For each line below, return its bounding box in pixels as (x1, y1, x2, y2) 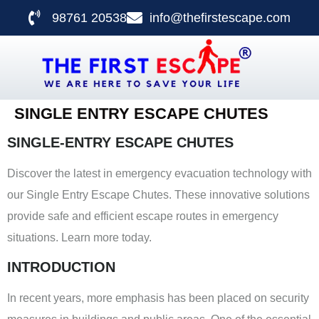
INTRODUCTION (7, 259, 115, 276)
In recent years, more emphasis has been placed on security (7, 292, 309, 305)
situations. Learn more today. (7, 231, 152, 244)
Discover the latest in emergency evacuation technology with (7, 167, 312, 179)
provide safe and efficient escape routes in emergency (7, 210, 278, 222)
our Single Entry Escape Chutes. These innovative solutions (7, 189, 310, 201)
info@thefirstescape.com (150, 11, 291, 25)
